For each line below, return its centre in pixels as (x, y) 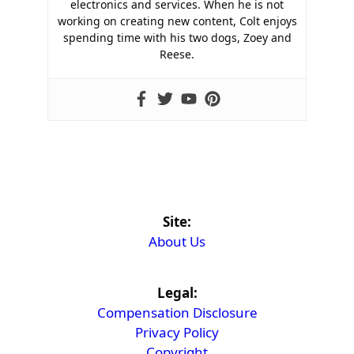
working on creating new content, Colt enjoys (177, 21)
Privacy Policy (177, 333)
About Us (177, 242)
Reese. (177, 55)
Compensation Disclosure (177, 313)
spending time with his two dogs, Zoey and (177, 38)
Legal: (177, 293)
